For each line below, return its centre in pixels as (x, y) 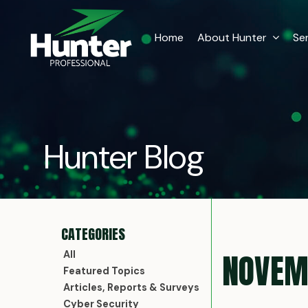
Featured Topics (104, 271)
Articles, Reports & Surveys (132, 288)
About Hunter (232, 38)
